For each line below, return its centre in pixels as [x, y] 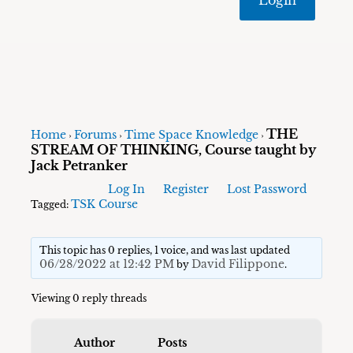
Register [186, 190]
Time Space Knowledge [192, 135]
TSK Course [105, 204]
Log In [126, 190]
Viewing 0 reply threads [89, 299]
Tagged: [51, 205]
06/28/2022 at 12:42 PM [106, 264]
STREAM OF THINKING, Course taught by [174, 150]
